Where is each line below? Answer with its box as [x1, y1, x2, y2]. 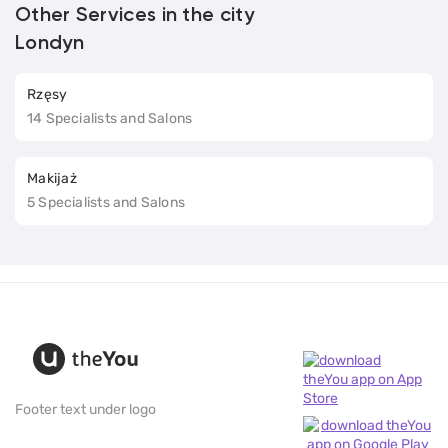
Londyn [15, 34, 84, 55]
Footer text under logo [15, 401, 156, 419]
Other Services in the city [15, 6, 254, 27]
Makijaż [27, 170, 77, 188]
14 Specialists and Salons [27, 110, 193, 128]
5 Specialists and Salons [27, 194, 186, 212]
